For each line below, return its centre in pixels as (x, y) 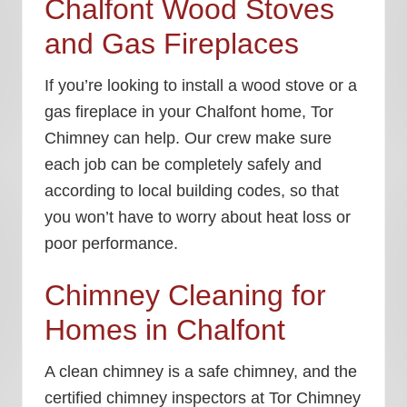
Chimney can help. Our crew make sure (188, 138)
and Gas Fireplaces (172, 44)
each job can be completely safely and (183, 164)
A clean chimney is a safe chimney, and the (201, 372)
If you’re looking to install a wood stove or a (201, 85)
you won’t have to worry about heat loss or (198, 217)
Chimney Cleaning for (185, 296)
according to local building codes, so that (192, 191)
